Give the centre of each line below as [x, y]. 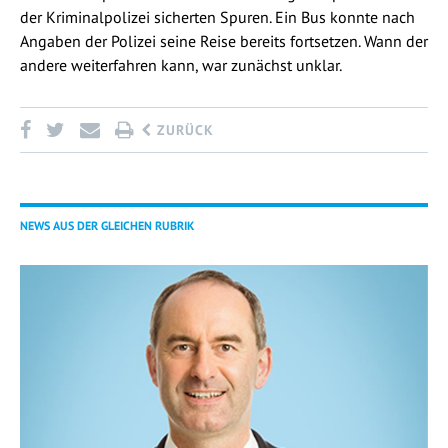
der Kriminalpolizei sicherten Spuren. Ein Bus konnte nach [217, 16]
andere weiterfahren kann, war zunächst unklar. [181, 64]
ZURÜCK [183, 129]
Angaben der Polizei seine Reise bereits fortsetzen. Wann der [224, 40]
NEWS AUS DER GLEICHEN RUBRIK [107, 225]
